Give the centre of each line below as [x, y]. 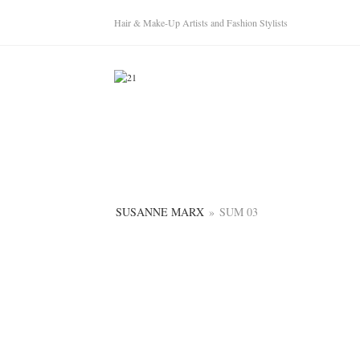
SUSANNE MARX [160, 212]
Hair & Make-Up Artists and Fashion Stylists [201, 22]
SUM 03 [239, 212]
